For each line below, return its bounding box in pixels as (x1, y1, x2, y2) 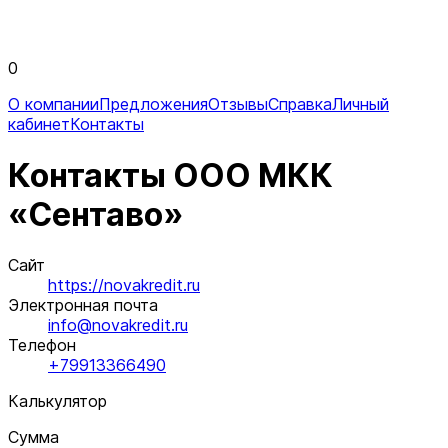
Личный (332, 94, 389, 115)
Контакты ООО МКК (8, 155, 333, 195)
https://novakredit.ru (48, 275, 200, 296)
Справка (268, 94, 332, 115)
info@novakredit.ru (48, 315, 188, 336)
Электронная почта (8, 295, 158, 316)
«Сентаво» (8, 194, 183, 234)
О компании (8, 94, 99, 115)
